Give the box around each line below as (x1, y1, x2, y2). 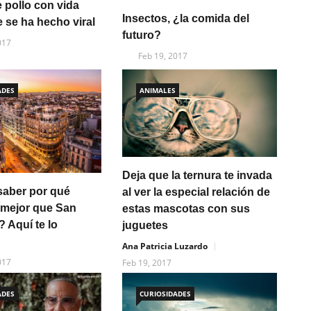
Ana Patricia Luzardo (121, 239, 208, 252)
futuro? (121, 29, 161, 42)
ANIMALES (139, 85, 176, 96)
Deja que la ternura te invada (121, 169, 272, 181)
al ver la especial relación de (121, 185, 270, 198)
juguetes (121, 219, 168, 231)
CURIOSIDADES (139, 288, 191, 299)
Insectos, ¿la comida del (121, 12, 249, 25)
